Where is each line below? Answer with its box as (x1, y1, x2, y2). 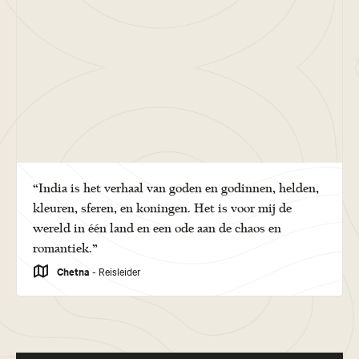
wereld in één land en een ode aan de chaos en (33, 220, 281, 236)
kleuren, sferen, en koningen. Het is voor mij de (33, 200, 292, 216)
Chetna (57, 263, 90, 279)
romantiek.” (33, 240, 98, 256)
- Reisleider (90, 263, 141, 278)
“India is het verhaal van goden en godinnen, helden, (33, 180, 319, 196)
